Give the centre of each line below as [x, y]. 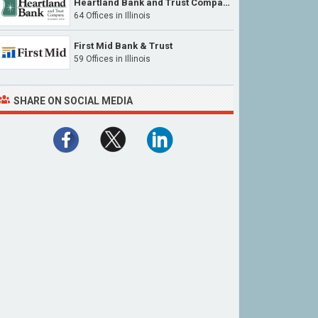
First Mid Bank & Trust [123, 46]
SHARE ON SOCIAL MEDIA [73, 101]
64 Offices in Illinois [112, 16]
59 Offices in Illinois [112, 59]
